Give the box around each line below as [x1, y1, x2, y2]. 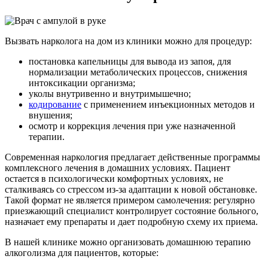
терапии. [29, 132, 65, 142]
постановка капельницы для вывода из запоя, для [29, 56, 231, 67]
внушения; [29, 110, 72, 121]
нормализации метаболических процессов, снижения [29, 67, 247, 78]
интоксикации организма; [29, 78, 135, 89]
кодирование [29, 99, 81, 110]
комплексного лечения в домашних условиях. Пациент [5, 163, 230, 173]
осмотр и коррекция [29, 121, 112, 132]
